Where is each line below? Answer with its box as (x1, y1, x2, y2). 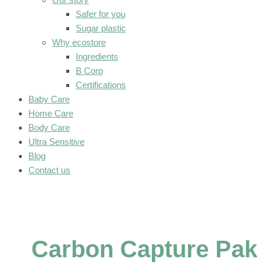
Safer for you (76, 9, 125, 19)
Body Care (28, 122, 70, 132)
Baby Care (28, 94, 70, 104)
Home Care (28, 108, 73, 118)
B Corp (76, 66, 103, 76)
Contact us (28, 165, 70, 175)
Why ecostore (52, 37, 106, 47)
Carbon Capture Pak (31, 236, 257, 263)
